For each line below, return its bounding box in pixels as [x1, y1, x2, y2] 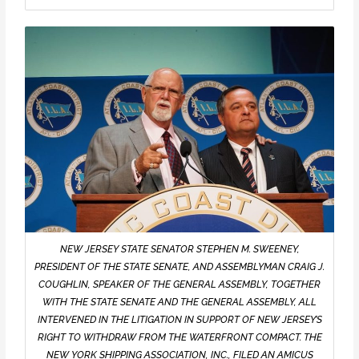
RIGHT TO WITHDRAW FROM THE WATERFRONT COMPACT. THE [37, 331, 322, 344]
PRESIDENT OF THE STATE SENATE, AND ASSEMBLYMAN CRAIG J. [34, 260, 325, 273]
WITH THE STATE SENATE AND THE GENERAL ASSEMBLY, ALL [42, 296, 317, 309]
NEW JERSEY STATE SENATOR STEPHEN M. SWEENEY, [59, 243, 300, 256]
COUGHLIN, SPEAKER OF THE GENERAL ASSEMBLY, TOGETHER [38, 278, 321, 291]
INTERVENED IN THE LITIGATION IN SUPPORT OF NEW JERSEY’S [37, 313, 322, 326]
